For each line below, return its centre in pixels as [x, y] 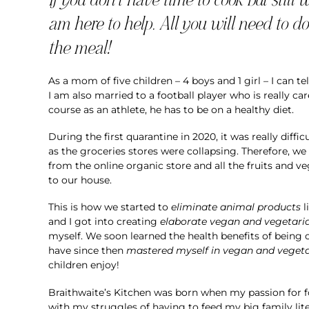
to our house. [81, 180]
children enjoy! [84, 265]
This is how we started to [110, 207]
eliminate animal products [236, 207]
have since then [87, 251]
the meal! [79, 48]
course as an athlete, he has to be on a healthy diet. [171, 109]
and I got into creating [104, 222]
